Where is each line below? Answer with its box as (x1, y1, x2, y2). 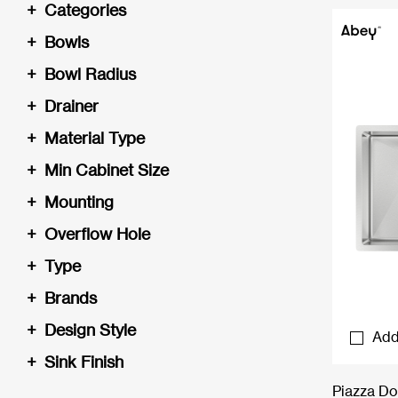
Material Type (44, 128, 145, 147)
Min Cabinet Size (44, 160, 169, 179)
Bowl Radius (44, 64, 136, 84)
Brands (44, 288, 97, 307)
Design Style (44, 320, 136, 339)
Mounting (44, 192, 114, 211)
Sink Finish (44, 352, 123, 371)
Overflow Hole (44, 224, 150, 243)
